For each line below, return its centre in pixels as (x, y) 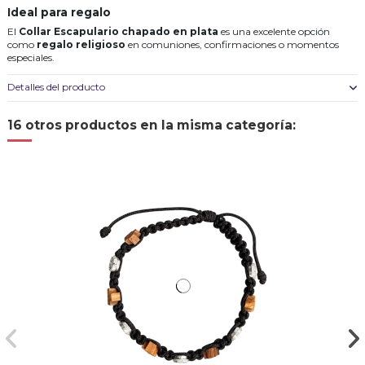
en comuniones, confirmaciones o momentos (232, 44)
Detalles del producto (56, 87)
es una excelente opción (274, 31)
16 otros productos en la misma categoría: (152, 125)
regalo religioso (81, 44)
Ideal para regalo (59, 12)
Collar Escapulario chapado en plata (119, 31)
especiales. (31, 57)
